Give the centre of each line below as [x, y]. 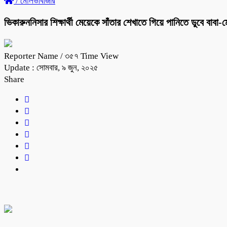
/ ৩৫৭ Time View [89, 56]
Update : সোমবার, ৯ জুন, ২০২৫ [51, 67]
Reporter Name [32, 56]
